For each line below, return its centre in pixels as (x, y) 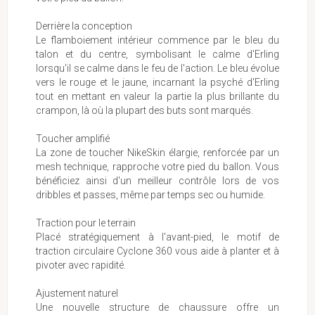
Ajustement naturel (77, 293)
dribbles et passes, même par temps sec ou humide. (150, 194)
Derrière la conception (84, 26)
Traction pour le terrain (86, 223)
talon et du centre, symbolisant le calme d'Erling (157, 54)
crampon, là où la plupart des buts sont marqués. (144, 110)
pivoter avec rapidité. (81, 265)
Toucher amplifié (73, 138)
